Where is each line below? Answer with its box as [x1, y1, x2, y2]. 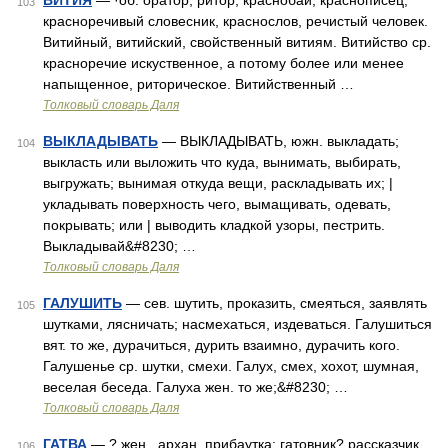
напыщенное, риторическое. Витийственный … [43, 76, 354, 92]
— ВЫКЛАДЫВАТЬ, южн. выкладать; [158, 133, 399, 149]
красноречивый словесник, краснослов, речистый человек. [43, 13, 428, 29]
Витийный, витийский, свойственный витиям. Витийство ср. [43, 34, 431, 50]
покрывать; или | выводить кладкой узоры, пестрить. [43, 217, 385, 233]
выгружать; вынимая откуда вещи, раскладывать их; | [43, 175, 393, 191]
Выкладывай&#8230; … [43, 238, 196, 254]
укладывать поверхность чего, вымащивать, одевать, [43, 196, 391, 212]
